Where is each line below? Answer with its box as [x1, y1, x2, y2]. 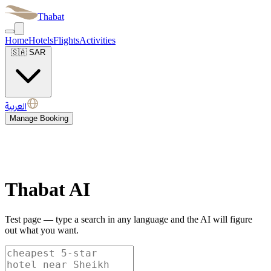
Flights [53, 35, 79, 45]
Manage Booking [10, 114, 68, 123]
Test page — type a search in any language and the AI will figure [5, 214, 252, 224]
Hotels [28, 35, 53, 45]
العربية [5, 100, 27, 112]
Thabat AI [5, 178, 90, 201]
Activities [79, 35, 116, 45]
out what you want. [5, 224, 79, 235]
